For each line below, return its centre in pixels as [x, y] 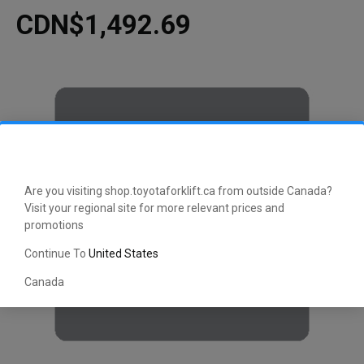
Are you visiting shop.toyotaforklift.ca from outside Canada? [178, 191]
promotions [54, 225]
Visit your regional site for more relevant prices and [154, 208]
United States [123, 254]
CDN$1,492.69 [104, 25]
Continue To [56, 254]
